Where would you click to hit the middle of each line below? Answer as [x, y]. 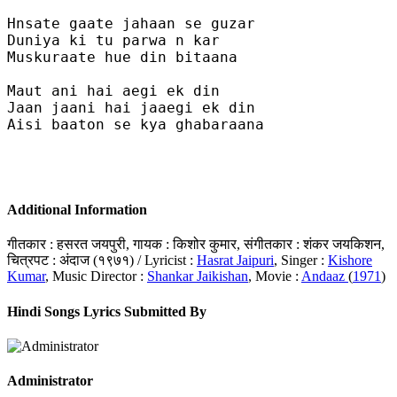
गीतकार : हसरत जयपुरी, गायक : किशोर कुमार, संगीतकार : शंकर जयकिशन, [196, 245]
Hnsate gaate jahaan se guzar [131, 23]
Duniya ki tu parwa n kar [113, 40]
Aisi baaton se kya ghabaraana [136, 124]
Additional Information [77, 210]
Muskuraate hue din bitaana [122, 57]
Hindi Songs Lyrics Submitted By [107, 311]
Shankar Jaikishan [198, 276]
